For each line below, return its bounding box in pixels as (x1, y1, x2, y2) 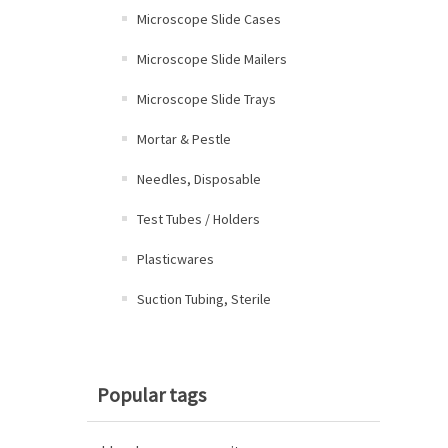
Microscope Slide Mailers (137, 50, 287, 68)
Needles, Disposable (137, 170, 261, 188)
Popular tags (97, 382, 206, 407)
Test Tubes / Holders (137, 210, 260, 228)
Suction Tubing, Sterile (137, 290, 271, 308)
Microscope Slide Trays (137, 90, 276, 108)
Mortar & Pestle (137, 130, 231, 148)
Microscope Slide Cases (137, 10, 281, 28)
